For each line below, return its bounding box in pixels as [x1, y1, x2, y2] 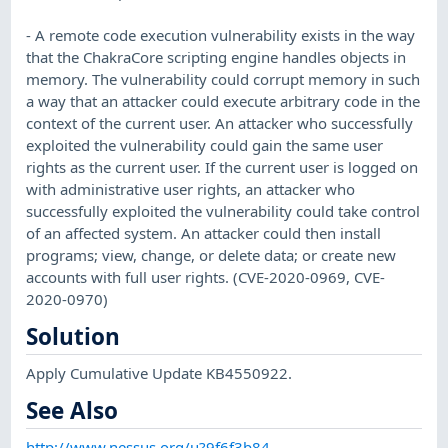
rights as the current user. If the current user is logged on [26, 156, 419, 177]
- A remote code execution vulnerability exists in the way [26, 24, 416, 45]
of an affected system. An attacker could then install [26, 222, 382, 243]
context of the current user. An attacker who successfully [26, 112, 414, 133]
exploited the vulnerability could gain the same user [26, 134, 384, 155]
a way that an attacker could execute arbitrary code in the [26, 90, 421, 111]
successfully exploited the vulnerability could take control [26, 200, 421, 221]
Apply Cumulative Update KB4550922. [26, 362, 293, 383]
